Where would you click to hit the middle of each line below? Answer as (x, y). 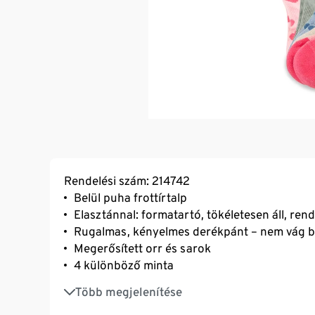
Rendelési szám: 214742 (127, 181)
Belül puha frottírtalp (130, 198)
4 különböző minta (124, 265)
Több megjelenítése (129, 292)
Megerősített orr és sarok (142, 249)
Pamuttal (98, 302)
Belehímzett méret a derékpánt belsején (180, 285)
